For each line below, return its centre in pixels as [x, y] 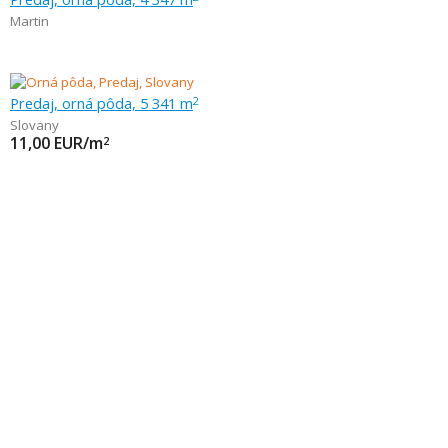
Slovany [34, 125]
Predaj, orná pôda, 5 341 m [101, 103]
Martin [29, 21]
